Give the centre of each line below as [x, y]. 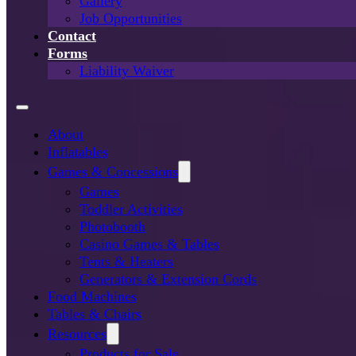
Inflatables [78, 151]
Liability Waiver [127, 70]
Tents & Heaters [126, 261]
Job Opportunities [131, 18]
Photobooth [112, 226]
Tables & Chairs [95, 313]
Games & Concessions [113, 171]
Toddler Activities [131, 209]
